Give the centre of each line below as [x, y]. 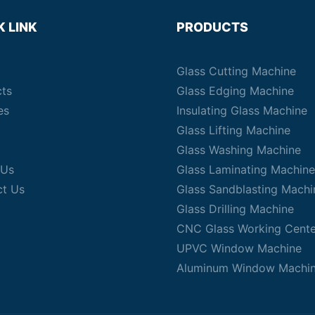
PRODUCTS [212, 27]
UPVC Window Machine [239, 249]
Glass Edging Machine [235, 91]
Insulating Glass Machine [242, 111]
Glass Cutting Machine [236, 71]
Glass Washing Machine [238, 150]
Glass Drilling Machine [235, 209]
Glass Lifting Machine [233, 130]
